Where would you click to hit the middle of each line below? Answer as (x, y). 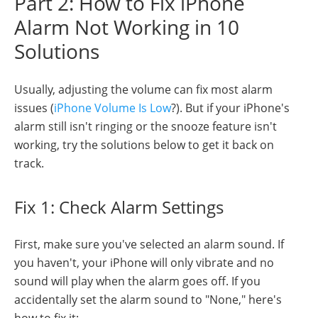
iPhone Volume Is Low (113, 108)
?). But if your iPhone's (230, 108)
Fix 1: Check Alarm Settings (119, 207)
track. (29, 164)
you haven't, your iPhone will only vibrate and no (144, 263)
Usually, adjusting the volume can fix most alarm (143, 90)
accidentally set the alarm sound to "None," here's (148, 300)
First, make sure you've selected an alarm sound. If (149, 245)
